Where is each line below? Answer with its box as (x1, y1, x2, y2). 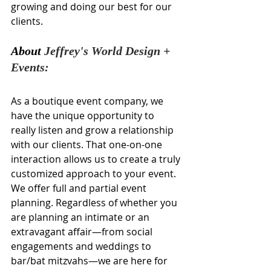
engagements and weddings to (11, 240, 154, 253)
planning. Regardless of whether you (11, 196, 180, 210)
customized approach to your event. (11, 167, 178, 181)
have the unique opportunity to (11, 109, 157, 123)
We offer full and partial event (11, 181, 149, 195)
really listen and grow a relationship (11, 123, 176, 137)
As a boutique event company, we (11, 94, 166, 108)
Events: (11, 60, 49, 74)
